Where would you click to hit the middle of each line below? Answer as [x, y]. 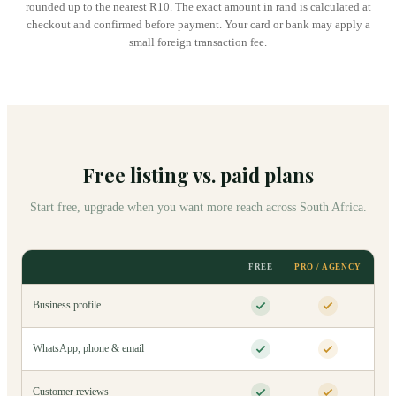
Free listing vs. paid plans [198, 175]
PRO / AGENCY [328, 267]
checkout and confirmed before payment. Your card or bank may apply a [198, 24]
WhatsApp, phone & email [88, 349]
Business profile [67, 305]
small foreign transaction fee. [198, 42]
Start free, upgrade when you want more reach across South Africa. [198, 207]
